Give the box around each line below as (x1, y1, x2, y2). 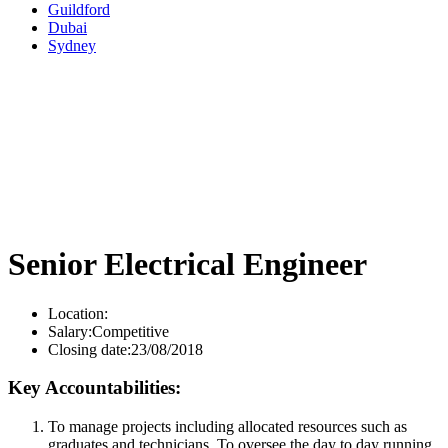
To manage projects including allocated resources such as (48, 418, 407, 436)
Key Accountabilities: (8, 377, 181, 399)
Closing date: (48, 340, 131, 358)
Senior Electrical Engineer (8, 246, 367, 283)
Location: (48, 304, 108, 322)
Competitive (92, 322, 169, 340)
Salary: (48, 322, 92, 340)
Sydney (48, 36, 96, 54)
